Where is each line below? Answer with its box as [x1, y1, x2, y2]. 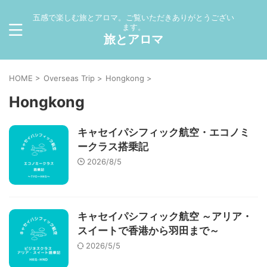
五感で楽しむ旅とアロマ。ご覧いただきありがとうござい [33, 13, 234, 22]
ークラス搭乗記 [77, 141, 148, 153]
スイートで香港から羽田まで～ [77, 225, 219, 237]
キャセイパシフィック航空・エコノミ [77, 126, 250, 138]
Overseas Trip [44, 73, 95, 83]
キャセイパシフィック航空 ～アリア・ [77, 210, 252, 222]
